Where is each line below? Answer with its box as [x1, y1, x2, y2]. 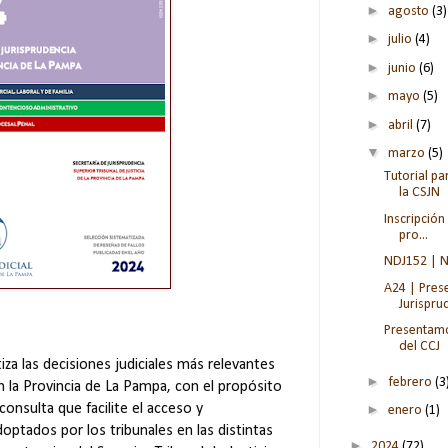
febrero [387, 374, 435, 390]
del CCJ [398, 339, 440, 355]
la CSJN [398, 185, 440, 201]
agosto [387, 3, 432, 19]
